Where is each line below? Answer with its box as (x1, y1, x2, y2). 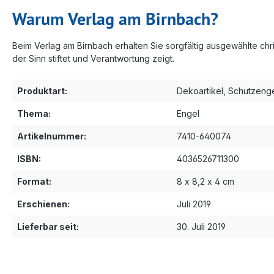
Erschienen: (17, 198, 70, 209)
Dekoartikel (177, 85, 223, 96)
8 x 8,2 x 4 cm (177, 176, 234, 187)
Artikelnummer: (17, 130, 86, 141)
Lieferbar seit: (17, 221, 79, 232)
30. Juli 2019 (177, 221, 226, 232)
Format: (17, 176, 51, 187)
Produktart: (17, 85, 67, 96)
